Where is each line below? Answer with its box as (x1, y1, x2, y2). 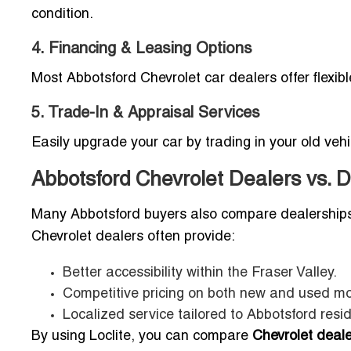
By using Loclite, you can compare (31, 330, 252, 344)
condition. (31, 8, 93, 22)
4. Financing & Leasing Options (31, 42, 252, 57)
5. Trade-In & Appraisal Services (31, 107, 260, 121)
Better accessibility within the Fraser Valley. (63, 266, 337, 280)
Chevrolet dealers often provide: (31, 230, 235, 244)
